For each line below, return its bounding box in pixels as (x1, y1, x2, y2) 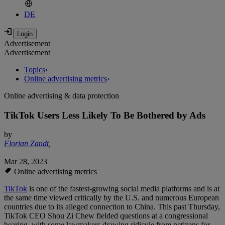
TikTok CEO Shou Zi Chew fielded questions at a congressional (4, 211, 208, 220)
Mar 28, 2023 (4, 157, 47, 166)
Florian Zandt (4, 139, 49, 148)
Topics (24, 65, 45, 74)
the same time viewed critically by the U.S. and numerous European (4, 193, 219, 202)
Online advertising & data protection (4, 91, 119, 100)
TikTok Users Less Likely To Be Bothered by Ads (4, 109, 205, 121)
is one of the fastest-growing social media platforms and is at (27, 184, 219, 193)
